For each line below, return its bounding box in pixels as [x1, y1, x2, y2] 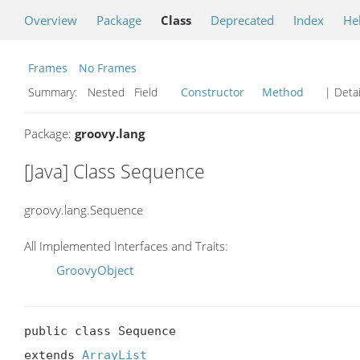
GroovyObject [56, 262, 133, 279]
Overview [24, 12, 77, 28]
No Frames [79, 60, 137, 76]
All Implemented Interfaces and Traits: [24, 238, 228, 255]
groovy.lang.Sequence [24, 201, 143, 218]
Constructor [181, 84, 244, 100]
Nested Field [84, 84, 177, 100]
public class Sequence [24, 324, 176, 339]
